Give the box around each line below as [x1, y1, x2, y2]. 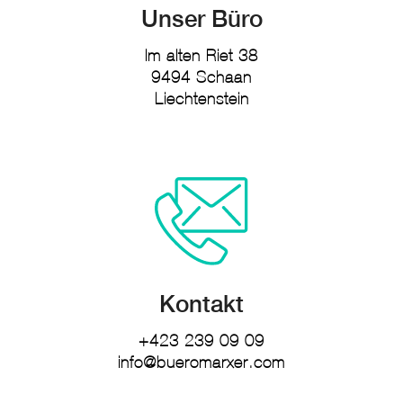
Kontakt [159, 290, 244, 318]
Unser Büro [140, 4, 263, 33]
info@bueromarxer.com [118, 354, 285, 372]
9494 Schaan [151, 68, 252, 87]
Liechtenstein [154, 90, 249, 109]
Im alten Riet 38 [145, 47, 258, 66]
